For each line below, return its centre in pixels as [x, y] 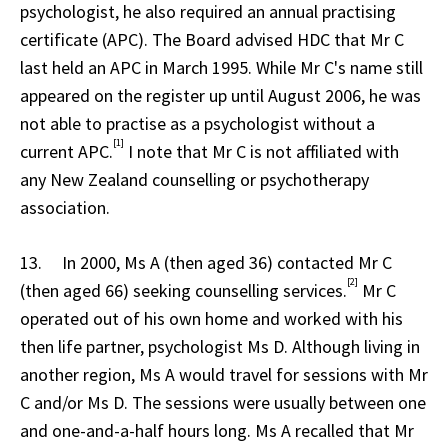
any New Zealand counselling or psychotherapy [194, 179]
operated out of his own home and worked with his [211, 318]
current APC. [66, 151]
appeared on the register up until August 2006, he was [220, 95]
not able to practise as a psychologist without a [197, 123]
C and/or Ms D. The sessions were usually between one [223, 402]
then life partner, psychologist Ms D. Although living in [220, 346]
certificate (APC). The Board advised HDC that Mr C [212, 39]
